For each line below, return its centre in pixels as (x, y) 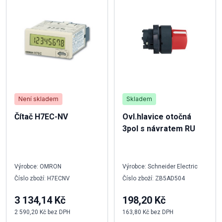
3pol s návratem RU (159, 129)
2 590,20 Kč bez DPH (42, 212)
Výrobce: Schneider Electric (160, 166)
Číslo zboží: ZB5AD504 (154, 178)
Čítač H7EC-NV (41, 117)
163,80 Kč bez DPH (148, 212)
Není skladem (38, 99)
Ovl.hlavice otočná (157, 117)
